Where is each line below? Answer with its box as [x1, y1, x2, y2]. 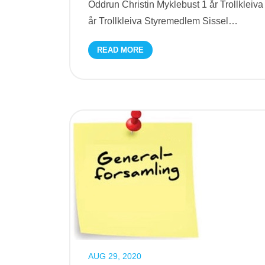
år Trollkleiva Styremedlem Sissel [88, 16, 228, 26]
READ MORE [97, 46, 144, 54]
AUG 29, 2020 [88, 251, 141, 261]
